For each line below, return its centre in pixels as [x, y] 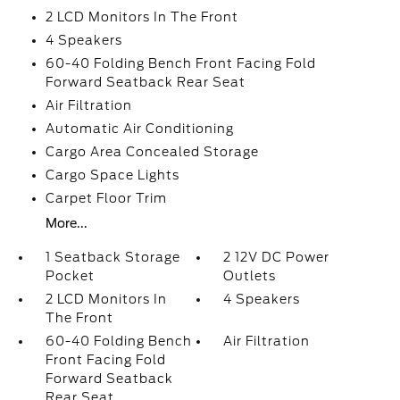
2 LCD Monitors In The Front [142, 17]
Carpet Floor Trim [106, 198]
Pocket [70, 276]
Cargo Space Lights [112, 175]
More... [66, 223]
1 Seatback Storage [112, 257]
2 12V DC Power [277, 257]
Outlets [250, 276]
